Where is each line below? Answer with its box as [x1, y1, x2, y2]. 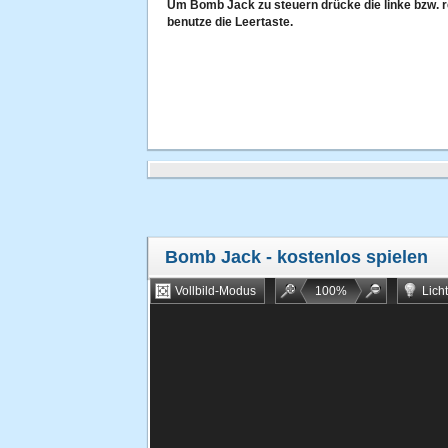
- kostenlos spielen [261, 247, 428, 267]
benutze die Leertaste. [167, 15, 293, 29]
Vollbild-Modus [175, 284, 256, 298]
